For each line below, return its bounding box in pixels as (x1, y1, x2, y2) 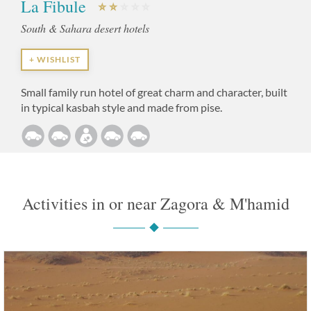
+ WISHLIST (29, 53, 81, 65)
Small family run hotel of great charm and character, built (21, 85, 287, 99)
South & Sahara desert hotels (21, 20, 149, 35)
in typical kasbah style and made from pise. (21, 100, 222, 114)
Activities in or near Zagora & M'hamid (22, 192, 289, 215)
